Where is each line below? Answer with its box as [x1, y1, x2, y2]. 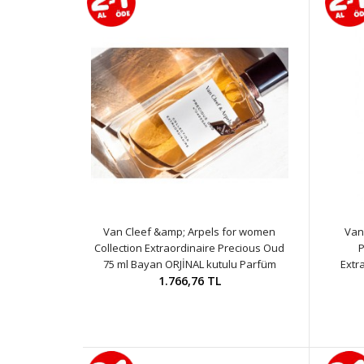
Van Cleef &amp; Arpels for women [103, 224, 276, 239]
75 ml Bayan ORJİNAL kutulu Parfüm [102, 257, 276, 271]
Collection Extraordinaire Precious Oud [94, 240, 285, 255]
